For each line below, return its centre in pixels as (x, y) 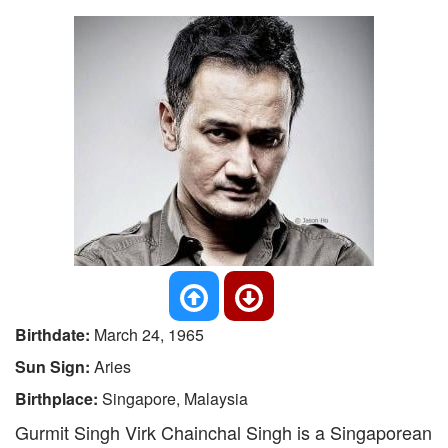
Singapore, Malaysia (175, 398)
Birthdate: (54, 334)
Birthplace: (58, 398)
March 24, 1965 (149, 334)
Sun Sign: (54, 366)
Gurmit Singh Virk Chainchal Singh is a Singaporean (223, 432)
